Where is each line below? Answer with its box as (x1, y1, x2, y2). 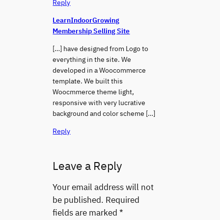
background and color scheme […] (53, 108, 156, 118)
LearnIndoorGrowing (53, 15, 120, 25)
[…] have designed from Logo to (53, 43, 149, 53)
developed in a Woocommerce (53, 65, 146, 75)
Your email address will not (53, 181, 154, 192)
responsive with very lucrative (53, 97, 146, 107)
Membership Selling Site (53, 26, 130, 35)
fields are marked (53, 207, 120, 218)
